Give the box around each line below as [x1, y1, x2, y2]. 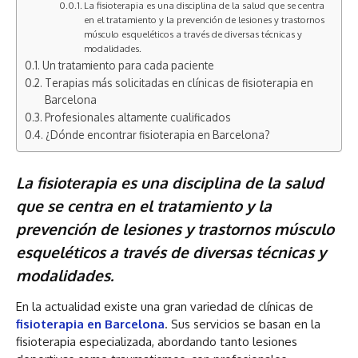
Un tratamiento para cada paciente [42, 58, 214, 73]
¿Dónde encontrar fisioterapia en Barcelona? [45, 128, 270, 142]
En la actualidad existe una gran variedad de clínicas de [16, 299, 313, 315]
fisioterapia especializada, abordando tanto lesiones [16, 334, 297, 350]
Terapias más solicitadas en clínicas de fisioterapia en [44, 76, 313, 90]
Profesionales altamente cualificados [44, 110, 231, 125]
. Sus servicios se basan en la [165, 316, 320, 332]
